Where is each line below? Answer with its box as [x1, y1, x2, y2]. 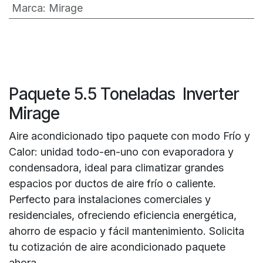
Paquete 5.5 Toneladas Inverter [9, 83, 239, 104]
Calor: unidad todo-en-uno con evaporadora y [9, 145, 234, 158]
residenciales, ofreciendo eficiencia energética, [9, 208, 237, 221]
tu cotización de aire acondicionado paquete [9, 240, 225, 253]
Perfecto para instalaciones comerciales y [9, 193, 211, 205]
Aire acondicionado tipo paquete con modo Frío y [9, 129, 250, 142]
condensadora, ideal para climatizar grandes [9, 161, 224, 174]
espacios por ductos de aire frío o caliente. [9, 177, 216, 190]
